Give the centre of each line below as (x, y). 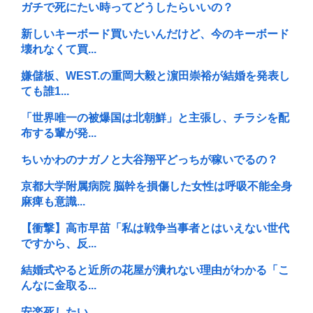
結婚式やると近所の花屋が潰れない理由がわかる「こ (155, 270)
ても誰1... (45, 92)
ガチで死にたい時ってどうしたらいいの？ (127, 8)
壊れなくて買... (59, 50)
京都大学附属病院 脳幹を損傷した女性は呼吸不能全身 (156, 187)
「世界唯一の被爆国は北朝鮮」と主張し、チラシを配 (155, 118)
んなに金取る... (59, 286)
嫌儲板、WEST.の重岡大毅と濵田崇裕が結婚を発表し (155, 76)
